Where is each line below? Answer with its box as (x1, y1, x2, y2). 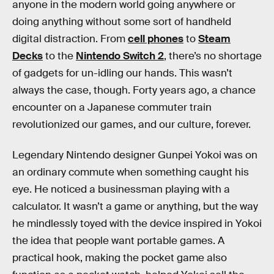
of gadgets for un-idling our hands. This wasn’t (12, 67, 232, 80)
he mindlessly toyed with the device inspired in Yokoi (12, 217, 262, 230)
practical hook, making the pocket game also (12, 251, 227, 264)
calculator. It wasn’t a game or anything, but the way (12, 199, 258, 213)
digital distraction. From (12, 32, 128, 45)
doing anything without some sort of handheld (12, 15, 231, 28)
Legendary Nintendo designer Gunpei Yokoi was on (12, 148, 257, 161)
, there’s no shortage (164, 50, 262, 62)
